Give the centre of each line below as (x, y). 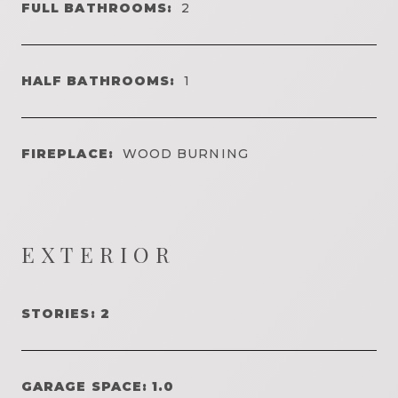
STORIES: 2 (66, 313)
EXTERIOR (99, 254)
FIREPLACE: (68, 153)
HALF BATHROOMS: (99, 80)
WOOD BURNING (185, 153)
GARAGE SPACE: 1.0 (98, 386)
